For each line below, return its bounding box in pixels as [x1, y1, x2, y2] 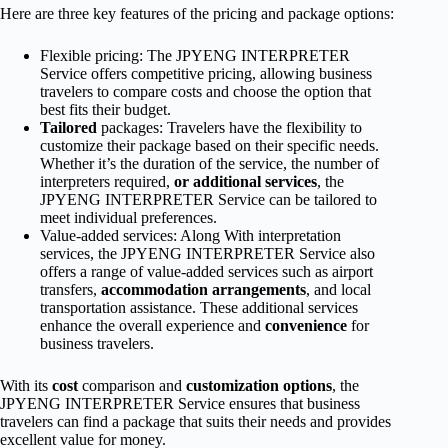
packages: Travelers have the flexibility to [97, 118, 362, 136]
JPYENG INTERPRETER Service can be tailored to [40, 190, 377, 208]
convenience [265, 316, 347, 334]
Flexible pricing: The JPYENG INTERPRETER [40, 46, 350, 64]
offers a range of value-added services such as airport [40, 262, 373, 280]
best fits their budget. [40, 100, 171, 118]
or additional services [174, 172, 317, 190]
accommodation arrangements [101, 280, 306, 298]
